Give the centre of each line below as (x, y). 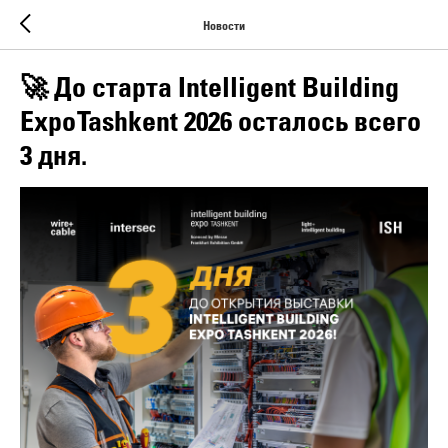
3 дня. (53, 154)
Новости (224, 25)
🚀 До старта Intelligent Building (209, 86)
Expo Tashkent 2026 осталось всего (220, 120)
